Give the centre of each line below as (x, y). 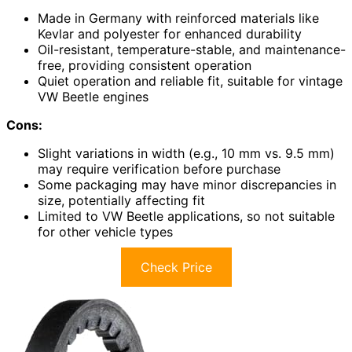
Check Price (176, 267)
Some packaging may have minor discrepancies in (187, 184)
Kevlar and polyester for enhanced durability (170, 33)
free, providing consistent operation (145, 65)
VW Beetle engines (93, 96)
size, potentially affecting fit (121, 200)
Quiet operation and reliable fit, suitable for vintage (190, 81)
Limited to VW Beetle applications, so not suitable (186, 216)
